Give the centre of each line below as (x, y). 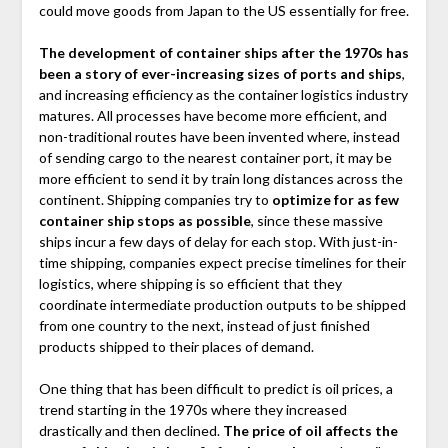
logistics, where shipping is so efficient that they (190, 284)
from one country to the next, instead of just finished (204, 326)
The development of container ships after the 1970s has (223, 53)
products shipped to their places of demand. (176, 347)
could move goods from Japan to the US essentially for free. (223, 11)
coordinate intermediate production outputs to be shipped (222, 305)
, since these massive (316, 221)
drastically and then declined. (130, 431)
